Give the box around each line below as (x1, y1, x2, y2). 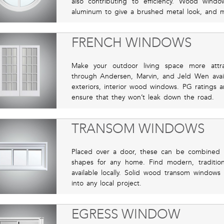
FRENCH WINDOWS (71, 35, 191, 51)
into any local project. (71, 178, 141, 187)
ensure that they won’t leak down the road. (71, 93, 214, 102)
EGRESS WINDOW (71, 206, 180, 222)
